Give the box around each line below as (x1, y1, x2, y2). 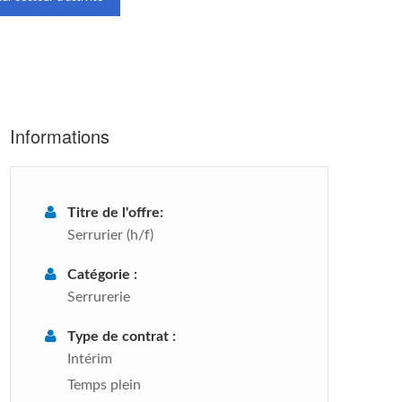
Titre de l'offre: (67, 205, 163, 220)
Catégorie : (67, 267, 137, 282)
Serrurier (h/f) (67, 228, 153, 242)
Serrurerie (67, 290, 130, 304)
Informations (10, 123, 109, 149)
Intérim (67, 352, 112, 366)
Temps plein (67, 378, 141, 392)
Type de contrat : (67, 329, 176, 344)
